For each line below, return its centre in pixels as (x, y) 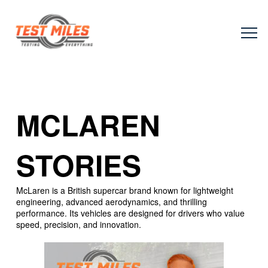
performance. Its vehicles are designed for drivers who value (130, 213)
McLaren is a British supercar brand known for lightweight (124, 190)
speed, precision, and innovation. (78, 224)
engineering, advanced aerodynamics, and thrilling (111, 202)
